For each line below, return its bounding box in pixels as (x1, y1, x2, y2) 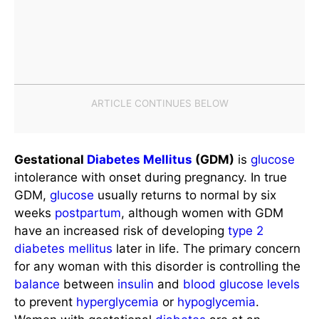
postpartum (55, 206, 121, 221)
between (60, 277, 117, 292)
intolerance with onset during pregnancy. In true (14, 170, 287, 185)
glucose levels (219, 277, 300, 292)
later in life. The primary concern (113, 241, 300, 256)
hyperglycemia (76, 295, 159, 310)
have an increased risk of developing (14, 224, 228, 239)
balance (14, 277, 60, 292)
